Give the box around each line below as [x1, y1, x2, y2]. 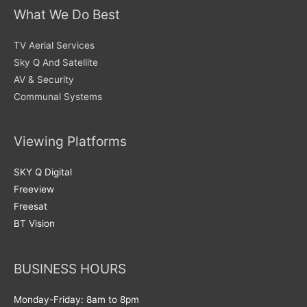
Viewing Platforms [14, 133, 127, 150]
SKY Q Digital [14, 167, 72, 178]
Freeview [14, 184, 54, 195]
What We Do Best [14, 5, 120, 23]
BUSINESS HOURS [14, 260, 126, 277]
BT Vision [14, 218, 55, 230]
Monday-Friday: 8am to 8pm [14, 293, 139, 305]
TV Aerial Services [14, 39, 95, 51]
